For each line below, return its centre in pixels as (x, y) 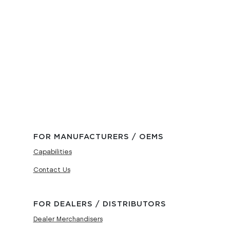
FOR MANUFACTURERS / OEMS (98, 137)
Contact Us (52, 170)
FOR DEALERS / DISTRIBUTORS (100, 204)
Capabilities (52, 152)
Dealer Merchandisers (68, 219)
